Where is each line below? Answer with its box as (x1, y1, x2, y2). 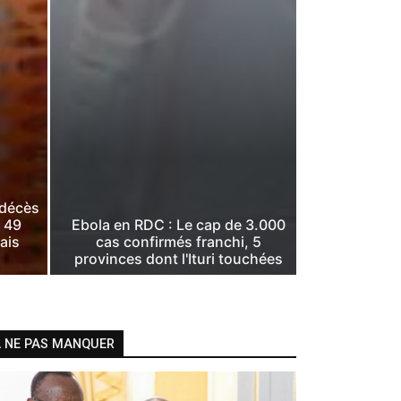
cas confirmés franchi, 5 (96, 233, 262, 252)
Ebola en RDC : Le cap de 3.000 (72, 216, 286, 235)
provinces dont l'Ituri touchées (74, 250, 284, 269)
